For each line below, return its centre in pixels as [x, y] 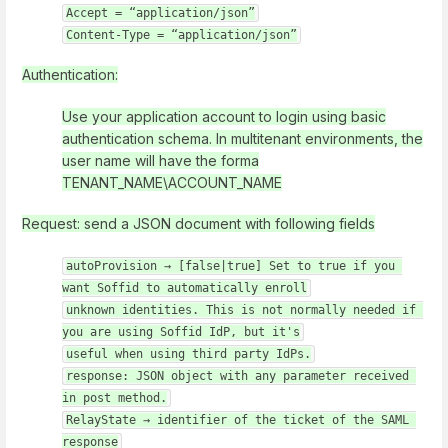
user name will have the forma [160, 160]
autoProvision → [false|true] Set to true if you [230, 266]
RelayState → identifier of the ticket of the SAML [237, 420]
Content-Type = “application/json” [181, 35]
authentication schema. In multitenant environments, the [242, 138]
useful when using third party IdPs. [188, 354]
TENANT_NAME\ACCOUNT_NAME [172, 182]
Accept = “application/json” [160, 13]
